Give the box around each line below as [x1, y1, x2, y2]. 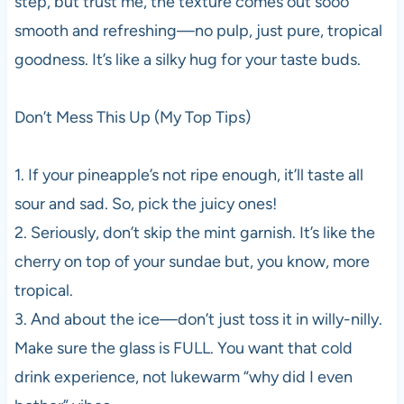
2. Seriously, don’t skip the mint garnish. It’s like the [14, 223, 375, 243]
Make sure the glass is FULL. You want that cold [14, 338, 353, 359]
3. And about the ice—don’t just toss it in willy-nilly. [14, 309, 382, 330]
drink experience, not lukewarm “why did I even [14, 367, 353, 388]
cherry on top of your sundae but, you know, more [14, 252, 370, 272]
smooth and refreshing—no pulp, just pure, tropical [14, 21, 382, 41]
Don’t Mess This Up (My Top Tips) [14, 107, 251, 128]
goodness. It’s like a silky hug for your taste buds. [14, 50, 361, 70]
